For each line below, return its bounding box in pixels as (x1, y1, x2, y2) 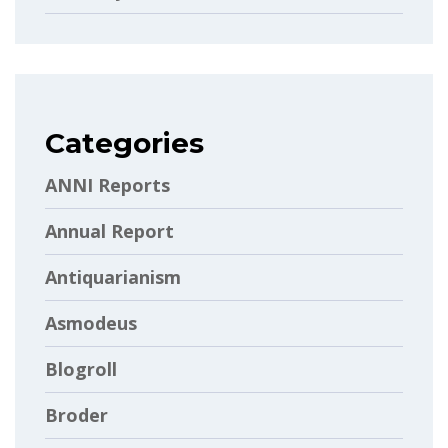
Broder (45, 402, 108, 427)
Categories (45, 125, 204, 160)
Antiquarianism (45, 264, 181, 289)
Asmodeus (45, 310, 137, 335)
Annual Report (45, 218, 174, 243)
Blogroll (45, 356, 117, 381)
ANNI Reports (45, 172, 170, 197)
